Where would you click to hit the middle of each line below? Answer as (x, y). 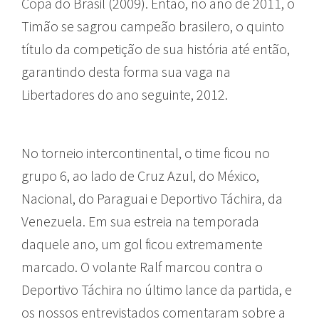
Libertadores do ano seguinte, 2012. (125, 94)
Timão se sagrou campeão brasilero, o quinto (153, 26)
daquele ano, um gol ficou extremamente (142, 244)
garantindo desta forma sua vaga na (126, 71)
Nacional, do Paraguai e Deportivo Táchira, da (152, 198)
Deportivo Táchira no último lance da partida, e (157, 289)
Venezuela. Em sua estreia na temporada (140, 221)
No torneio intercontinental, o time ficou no (146, 152)
